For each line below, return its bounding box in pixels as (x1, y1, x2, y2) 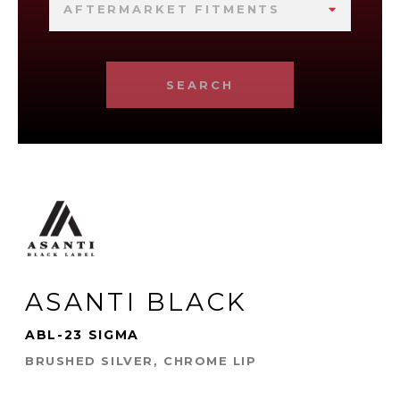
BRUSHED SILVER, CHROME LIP (25, 353, 257, 368)
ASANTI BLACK (25, 286, 248, 317)
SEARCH (166, 77, 234, 92)
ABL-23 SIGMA (25, 326, 140, 343)
